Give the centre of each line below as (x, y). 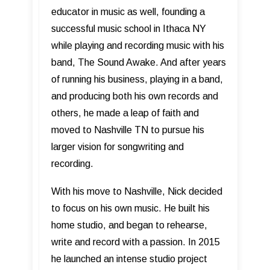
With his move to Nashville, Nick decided (137, 191)
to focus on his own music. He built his (130, 208)
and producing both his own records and (135, 96)
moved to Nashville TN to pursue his (128, 130)
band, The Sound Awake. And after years (139, 62)
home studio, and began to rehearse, (129, 225)
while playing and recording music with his (138, 45)
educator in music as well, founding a (128, 11)
